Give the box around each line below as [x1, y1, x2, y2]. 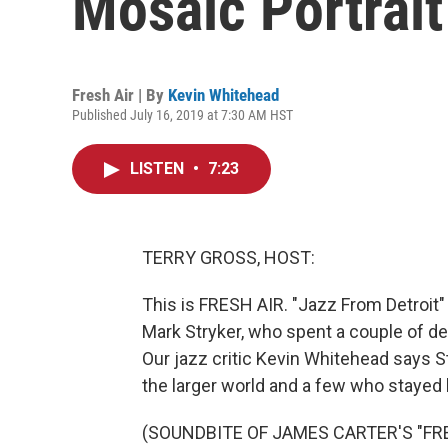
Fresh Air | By [72, 85, 168, 105]
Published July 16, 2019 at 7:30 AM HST [72, 107, 293, 123]
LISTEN [130, 159, 188, 178]
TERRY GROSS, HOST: [142, 247, 315, 268]
